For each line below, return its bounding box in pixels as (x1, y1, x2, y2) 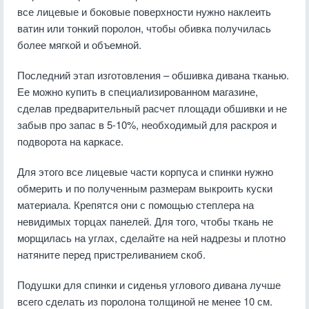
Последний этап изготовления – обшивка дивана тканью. (17, 68, 289, 82)
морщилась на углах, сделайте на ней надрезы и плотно (17, 230, 286, 245)
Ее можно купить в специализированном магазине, (17, 84, 258, 99)
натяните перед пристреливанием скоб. (17, 247, 206, 261)
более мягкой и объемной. (17, 37, 141, 52)
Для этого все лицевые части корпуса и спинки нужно (17, 164, 273, 179)
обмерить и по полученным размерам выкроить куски (17, 181, 272, 195)
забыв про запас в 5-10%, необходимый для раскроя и (17, 117, 277, 132)
